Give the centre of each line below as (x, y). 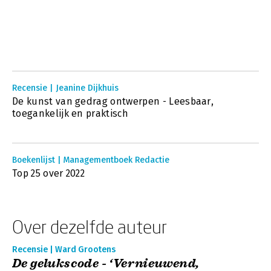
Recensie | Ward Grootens (64, 250)
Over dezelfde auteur (90, 227)
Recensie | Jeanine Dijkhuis (65, 88)
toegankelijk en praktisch (72, 113)
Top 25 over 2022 (49, 173)
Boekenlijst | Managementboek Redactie (91, 160)
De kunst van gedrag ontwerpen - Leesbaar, (113, 101)
